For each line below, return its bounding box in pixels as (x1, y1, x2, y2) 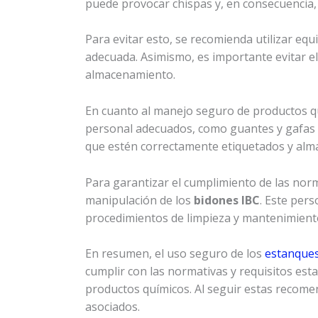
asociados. (85, 299, 140, 315)
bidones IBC (194, 192, 260, 208)
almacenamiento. (85, 67, 175, 83)
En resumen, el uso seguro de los (85, 246, 265, 262)
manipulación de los (85, 192, 194, 208)
